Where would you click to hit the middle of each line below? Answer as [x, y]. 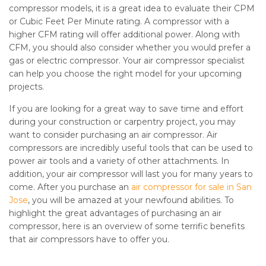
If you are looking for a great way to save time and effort [126, 109]
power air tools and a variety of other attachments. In [119, 161]
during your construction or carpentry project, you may [122, 122]
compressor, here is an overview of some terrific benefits [127, 226]
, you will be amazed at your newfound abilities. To [131, 200]
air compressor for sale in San [190, 187]
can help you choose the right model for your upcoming [125, 74]
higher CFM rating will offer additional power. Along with [124, 34]
